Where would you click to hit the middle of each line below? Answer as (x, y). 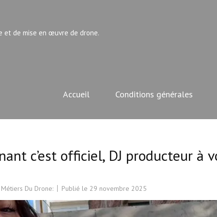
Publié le (76, 188)
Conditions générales (154, 94)
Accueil (76, 94)
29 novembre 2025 (118, 188)
